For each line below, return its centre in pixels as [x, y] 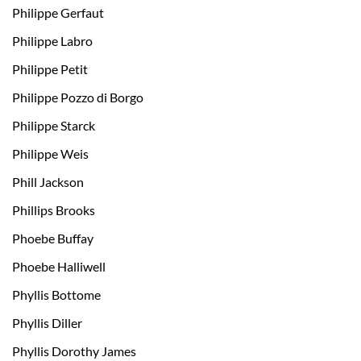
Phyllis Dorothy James [74, 351]
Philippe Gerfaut [58, 13]
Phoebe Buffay [53, 239]
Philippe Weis [50, 154]
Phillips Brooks [54, 210]
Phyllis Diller [47, 323]
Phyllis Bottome [56, 295]
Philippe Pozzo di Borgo [78, 98]
